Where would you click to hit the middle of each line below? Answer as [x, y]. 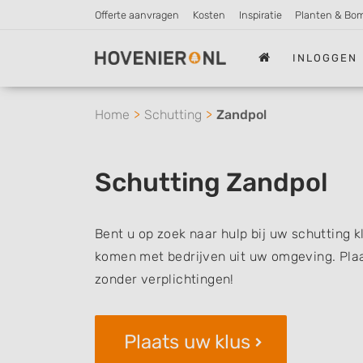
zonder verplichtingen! [164, 279]
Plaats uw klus [187, 342]
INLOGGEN [325, 58]
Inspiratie [260, 15]
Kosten [209, 15]
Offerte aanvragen [137, 15]
